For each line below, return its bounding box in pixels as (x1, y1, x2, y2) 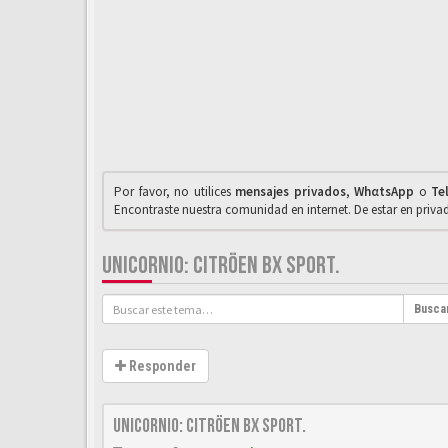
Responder (126, 358, 196, 374)
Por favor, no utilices (114, 183, 236, 200)
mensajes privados (235, 183, 346, 200)
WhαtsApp (354, 183, 415, 200)
